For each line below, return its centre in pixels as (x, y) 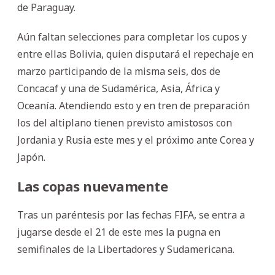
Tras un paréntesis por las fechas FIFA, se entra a (131, 215)
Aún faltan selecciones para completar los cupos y (132, 37)
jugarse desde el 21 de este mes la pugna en (119, 232)
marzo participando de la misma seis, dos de (119, 71)
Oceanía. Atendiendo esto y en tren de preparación (134, 105)
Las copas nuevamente (92, 186)
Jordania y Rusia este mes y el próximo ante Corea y (136, 140)
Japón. (31, 157)
